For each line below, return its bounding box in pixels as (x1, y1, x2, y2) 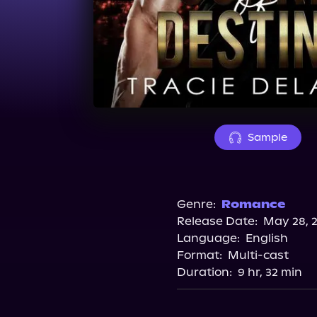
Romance (221, 197, 285, 211)
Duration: (177, 265, 232, 279)
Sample (247, 131, 287, 144)
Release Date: (177, 214, 258, 228)
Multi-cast (228, 248, 289, 262)
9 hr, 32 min (238, 265, 302, 279)
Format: (177, 248, 222, 262)
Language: (177, 231, 240, 245)
